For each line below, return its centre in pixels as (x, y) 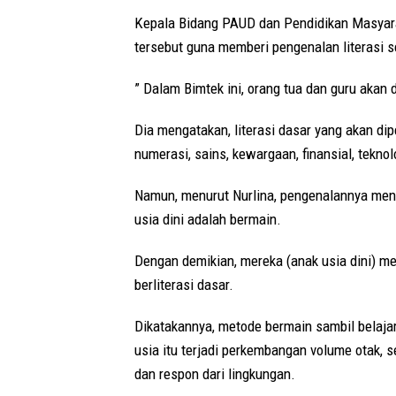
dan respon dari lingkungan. (215, 373)
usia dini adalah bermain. (208, 219)
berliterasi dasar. (184, 284)
